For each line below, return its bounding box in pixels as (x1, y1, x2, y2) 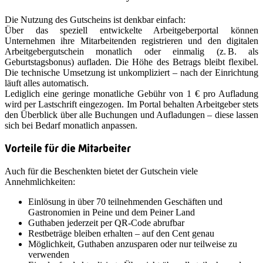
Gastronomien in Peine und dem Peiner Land (28, 207, 195, 217)
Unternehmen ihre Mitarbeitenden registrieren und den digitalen (5, 36, 258, 46)
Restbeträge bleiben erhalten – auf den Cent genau (28, 228, 214, 238)
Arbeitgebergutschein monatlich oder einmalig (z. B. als (5, 46, 258, 57)
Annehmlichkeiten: (5, 176, 75, 187)
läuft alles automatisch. (5, 78, 89, 89)
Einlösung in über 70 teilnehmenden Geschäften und (28, 196, 222, 207)
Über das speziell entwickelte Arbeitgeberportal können (5, 25, 258, 36)
